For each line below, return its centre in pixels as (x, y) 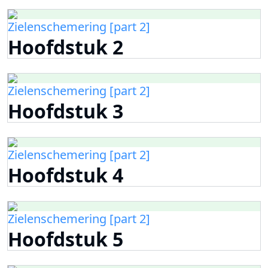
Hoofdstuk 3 (66, 111)
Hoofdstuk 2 (66, 47)
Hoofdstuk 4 (66, 175)
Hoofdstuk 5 (66, 239)
